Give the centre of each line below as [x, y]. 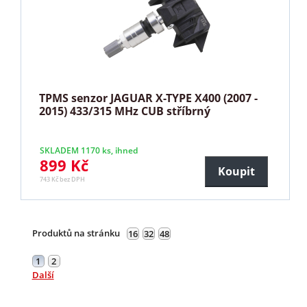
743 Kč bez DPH [63, 179]
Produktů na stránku [76, 233]
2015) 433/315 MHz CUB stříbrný [125, 111]
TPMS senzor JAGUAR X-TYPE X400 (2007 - [149, 98]
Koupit [236, 171]
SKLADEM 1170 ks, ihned [89, 150]
